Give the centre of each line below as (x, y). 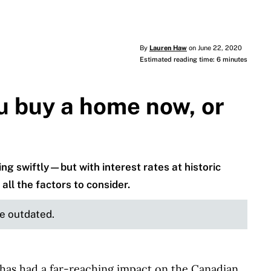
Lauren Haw (168, 48)
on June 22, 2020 (214, 48)
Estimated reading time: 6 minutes (193, 60)
